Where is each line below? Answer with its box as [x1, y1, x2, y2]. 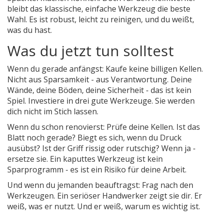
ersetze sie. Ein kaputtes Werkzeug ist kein [7, 154, 163, 165]
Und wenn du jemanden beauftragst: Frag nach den [7, 180, 193, 191]
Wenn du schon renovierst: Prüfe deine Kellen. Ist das [7, 122, 200, 133]
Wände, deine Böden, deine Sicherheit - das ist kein [7, 85, 191, 96]
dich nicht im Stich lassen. [7, 106, 98, 117]
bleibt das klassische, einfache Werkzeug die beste [7, 3, 190, 15]
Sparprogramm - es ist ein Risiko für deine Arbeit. [7, 164, 186, 175]
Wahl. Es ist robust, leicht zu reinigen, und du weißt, [7, 14, 194, 25]
